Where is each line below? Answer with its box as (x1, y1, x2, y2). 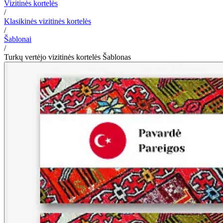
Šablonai (4, 34, 31, 43)
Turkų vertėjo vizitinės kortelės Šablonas (4, 52, 131, 61)
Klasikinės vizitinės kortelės (4, 16, 91, 25)
